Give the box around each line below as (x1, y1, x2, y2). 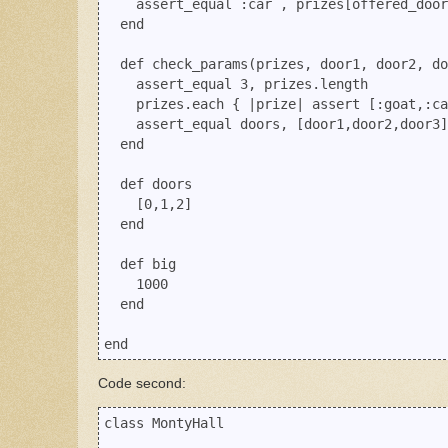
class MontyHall (104, 415, 224, 432)
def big (104, 256, 176, 273)
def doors (104, 176, 192, 193)
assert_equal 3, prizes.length (104, 76, 368, 93)
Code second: (98, 375, 186, 391)
